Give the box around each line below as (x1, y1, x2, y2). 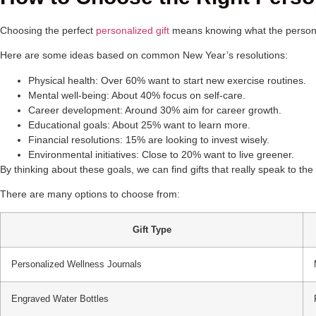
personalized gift (96, 24, 169, 36)
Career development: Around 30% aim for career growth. (28, 104, 281, 116)
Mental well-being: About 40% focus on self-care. (28, 89, 245, 101)
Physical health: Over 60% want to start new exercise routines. (28, 74, 306, 86)
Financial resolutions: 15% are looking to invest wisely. (28, 133, 269, 145)
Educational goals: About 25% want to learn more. (28, 119, 250, 130)
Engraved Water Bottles (11, 293, 109, 304)
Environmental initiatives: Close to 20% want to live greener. (28, 148, 294, 160)
